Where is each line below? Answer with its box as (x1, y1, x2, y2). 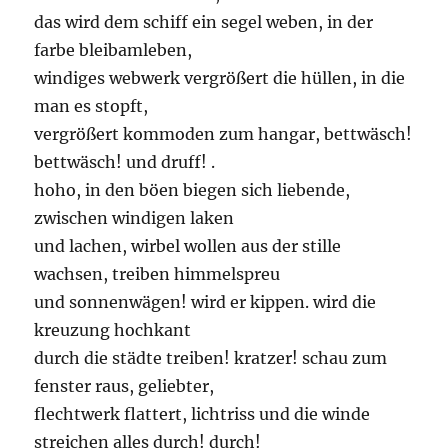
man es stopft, (34, 96, 149, 117)
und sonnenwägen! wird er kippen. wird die (34, 292, 377, 313)
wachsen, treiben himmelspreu (34, 264, 281, 285)
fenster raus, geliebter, (34, 376, 215, 397)
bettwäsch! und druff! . (34, 152, 216, 173)
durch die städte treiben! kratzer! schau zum (34, 348, 388, 369)
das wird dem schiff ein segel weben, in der (34, 12, 374, 33)
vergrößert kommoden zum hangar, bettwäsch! (34, 124, 413, 145)
